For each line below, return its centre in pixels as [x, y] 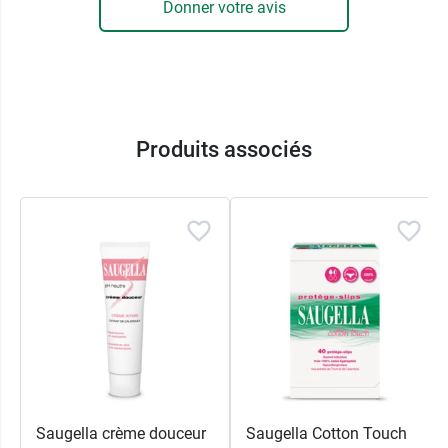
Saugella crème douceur [121, 434]
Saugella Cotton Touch [326, 434]
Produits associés [224, 150]
